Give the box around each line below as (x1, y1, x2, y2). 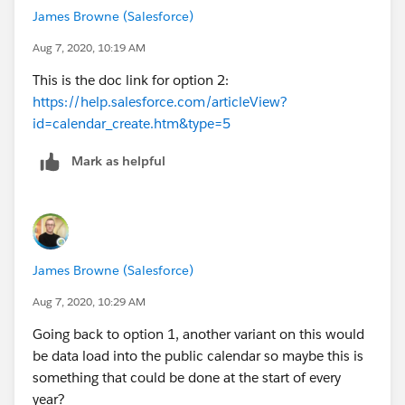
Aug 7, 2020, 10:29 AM (33, 293, 146, 309)
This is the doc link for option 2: (33, 71, 229, 89)
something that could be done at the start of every (33, 368, 341, 386)
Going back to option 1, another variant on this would (33, 325, 364, 343)
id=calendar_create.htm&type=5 (33, 114, 231, 132)
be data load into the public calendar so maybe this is (33, 346, 363, 364)
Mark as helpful (71, 152, 165, 169)
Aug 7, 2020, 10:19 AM (33, 39, 146, 55)
